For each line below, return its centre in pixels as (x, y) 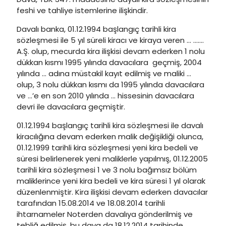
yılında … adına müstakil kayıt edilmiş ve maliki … (104, 73)
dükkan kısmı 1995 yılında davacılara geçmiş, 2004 (109, 62)
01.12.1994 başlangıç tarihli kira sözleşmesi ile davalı (110, 125)
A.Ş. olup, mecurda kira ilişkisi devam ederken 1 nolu (111, 51)
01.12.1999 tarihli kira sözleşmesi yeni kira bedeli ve (107, 148)
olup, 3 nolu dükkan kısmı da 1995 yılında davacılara (110, 84)
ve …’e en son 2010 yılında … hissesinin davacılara (105, 96)
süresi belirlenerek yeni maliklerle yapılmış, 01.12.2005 (112, 159)
